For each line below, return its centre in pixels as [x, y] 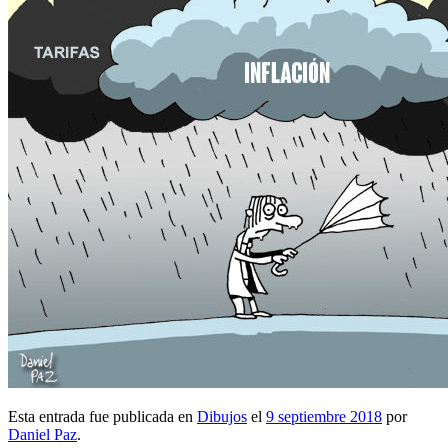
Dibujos [222, 416]
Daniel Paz [42, 434]
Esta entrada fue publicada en [102, 416]
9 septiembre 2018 [324, 416]
